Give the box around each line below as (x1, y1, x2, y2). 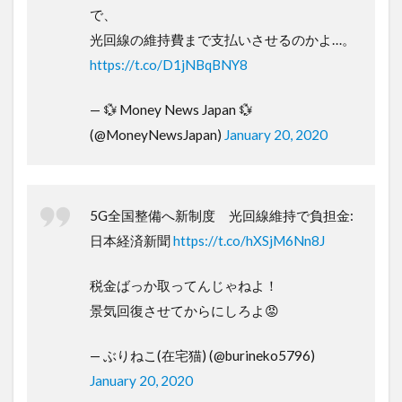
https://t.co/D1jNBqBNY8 (90, 56, 248, 73)
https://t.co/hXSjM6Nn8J (173, 232, 325, 249)
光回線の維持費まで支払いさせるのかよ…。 (90, 31, 355, 48)
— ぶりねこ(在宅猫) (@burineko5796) (90, 346, 315, 363)
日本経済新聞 (90, 232, 173, 249)
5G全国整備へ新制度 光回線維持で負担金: (90, 206, 354, 223)
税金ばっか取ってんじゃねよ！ (90, 276, 278, 293)
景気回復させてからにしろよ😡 (90, 301, 279, 319)
